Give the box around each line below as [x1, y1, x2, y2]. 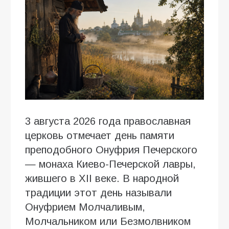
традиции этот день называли [25, 187, 172, 199]
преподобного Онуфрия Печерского [25, 144, 197, 156]
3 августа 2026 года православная [25, 116, 191, 127]
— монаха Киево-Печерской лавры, [25, 158, 196, 170]
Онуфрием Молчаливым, [25, 201, 145, 213]
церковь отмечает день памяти [25, 130, 174, 142]
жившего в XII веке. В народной [25, 173, 179, 185]
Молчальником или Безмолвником [25, 216, 191, 227]
